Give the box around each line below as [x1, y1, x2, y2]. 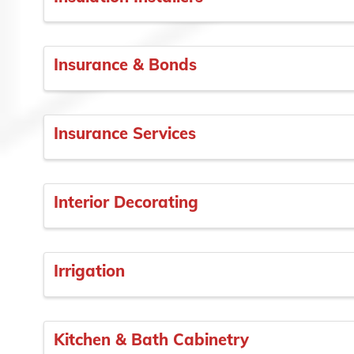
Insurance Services [54, 123, 196, 144]
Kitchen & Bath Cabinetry [54, 329, 249, 349]
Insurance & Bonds [54, 55, 197, 75]
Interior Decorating [54, 191, 198, 212]
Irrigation [54, 260, 125, 281]
